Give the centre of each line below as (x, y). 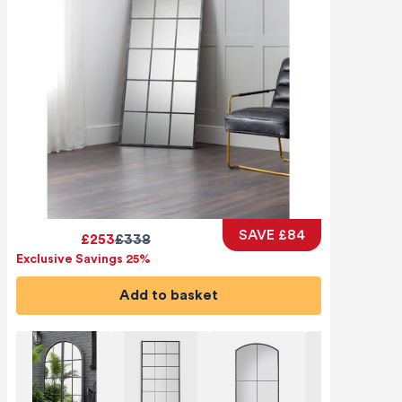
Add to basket (174, 296)
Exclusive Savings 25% (83, 259)
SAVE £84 (271, 235)
